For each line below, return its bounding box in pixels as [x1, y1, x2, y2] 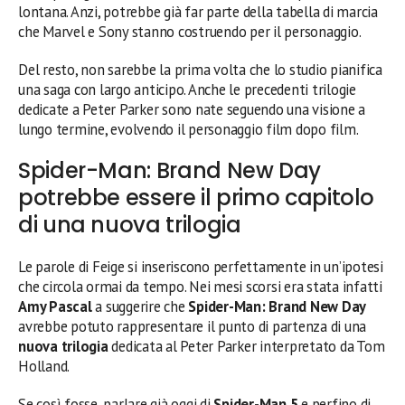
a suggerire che [91, 297, 189, 317]
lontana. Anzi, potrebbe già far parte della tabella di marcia [18, 2, 378, 23]
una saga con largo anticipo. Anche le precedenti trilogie [18, 80, 356, 100]
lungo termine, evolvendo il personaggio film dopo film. [18, 119, 359, 140]
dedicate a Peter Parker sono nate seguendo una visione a [18, 99, 366, 120]
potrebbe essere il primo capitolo [18, 183, 375, 213]
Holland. [18, 356, 71, 377]
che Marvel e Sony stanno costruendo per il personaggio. [18, 22, 362, 42]
